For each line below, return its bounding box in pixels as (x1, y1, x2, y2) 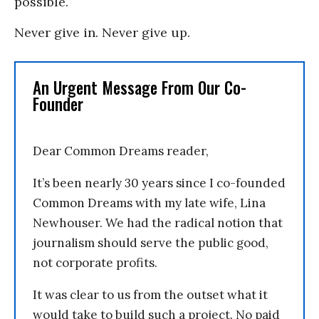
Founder (33, 91, 83, 116)
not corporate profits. (33, 254, 157, 271)
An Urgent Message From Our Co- (33, 75, 246, 100)
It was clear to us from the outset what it (33, 286, 268, 303)
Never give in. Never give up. (14, 23, 190, 41)
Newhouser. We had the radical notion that (33, 214, 283, 231)
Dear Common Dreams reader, (33, 142, 209, 159)
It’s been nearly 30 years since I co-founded (33, 174, 286, 191)
